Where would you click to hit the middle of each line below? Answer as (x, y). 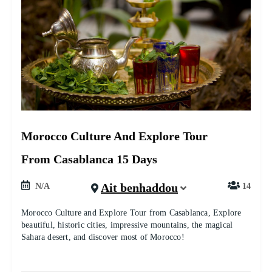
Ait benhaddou (139, 188)
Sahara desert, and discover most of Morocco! (103, 237)
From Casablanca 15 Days (89, 159)
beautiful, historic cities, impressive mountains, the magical (127, 225)
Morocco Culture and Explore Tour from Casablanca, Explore (131, 213)
